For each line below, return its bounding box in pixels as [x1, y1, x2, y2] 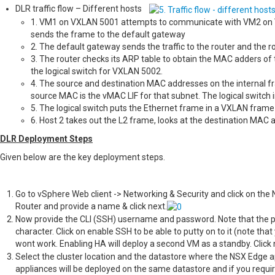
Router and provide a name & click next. [15, 201, 167, 211]
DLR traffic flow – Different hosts [15, 4, 149, 14]
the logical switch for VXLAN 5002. [31, 66, 163, 76]
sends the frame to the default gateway [31, 29, 185, 39]
